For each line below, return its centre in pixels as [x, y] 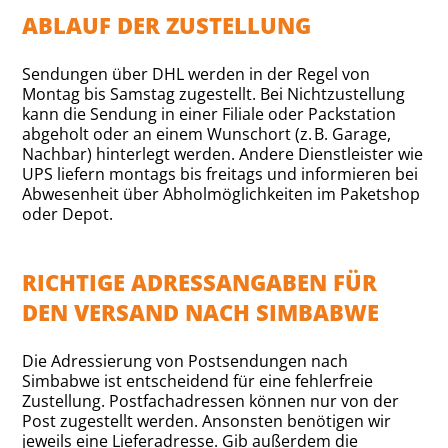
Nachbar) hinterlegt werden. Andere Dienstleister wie [223, 153]
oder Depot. [68, 213]
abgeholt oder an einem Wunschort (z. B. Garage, [207, 133]
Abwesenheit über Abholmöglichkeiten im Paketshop [221, 193]
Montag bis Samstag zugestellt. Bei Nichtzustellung [214, 93]
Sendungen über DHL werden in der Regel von [196, 73]
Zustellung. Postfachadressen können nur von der [211, 400]
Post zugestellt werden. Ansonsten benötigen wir [207, 420]
